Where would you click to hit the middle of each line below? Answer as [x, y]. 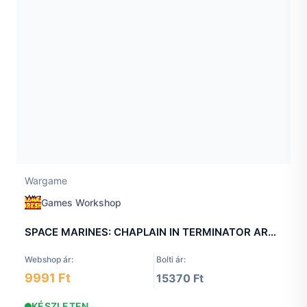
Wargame [46, 180]
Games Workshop [81, 202]
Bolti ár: [171, 260]
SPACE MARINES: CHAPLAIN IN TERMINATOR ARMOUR [272, 232]
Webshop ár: [49, 260]
